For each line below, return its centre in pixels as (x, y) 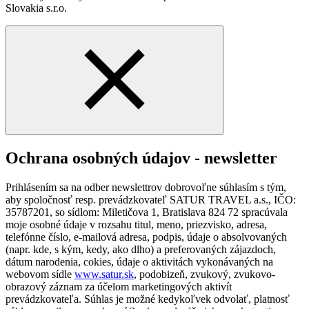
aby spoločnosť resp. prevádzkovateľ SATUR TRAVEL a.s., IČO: (151, 200)
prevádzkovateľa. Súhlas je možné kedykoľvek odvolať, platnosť (148, 299)
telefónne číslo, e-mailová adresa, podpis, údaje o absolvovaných (146, 237)
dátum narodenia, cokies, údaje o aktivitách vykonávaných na (139, 262)
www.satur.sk (104, 275)
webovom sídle (40, 275)
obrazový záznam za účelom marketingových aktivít (119, 287)
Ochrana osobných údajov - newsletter (141, 158)
